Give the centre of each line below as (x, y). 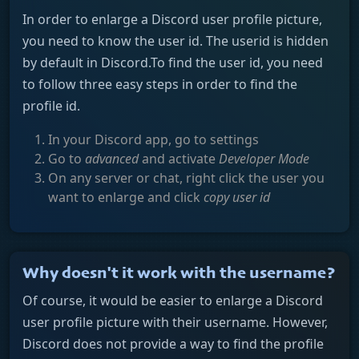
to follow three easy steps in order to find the (160, 84)
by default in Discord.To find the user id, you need (173, 62)
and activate (179, 158)
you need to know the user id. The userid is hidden (175, 40)
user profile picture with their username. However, (175, 322)
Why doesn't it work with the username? (179, 274)
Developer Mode (264, 158)
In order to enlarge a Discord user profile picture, (172, 19)
